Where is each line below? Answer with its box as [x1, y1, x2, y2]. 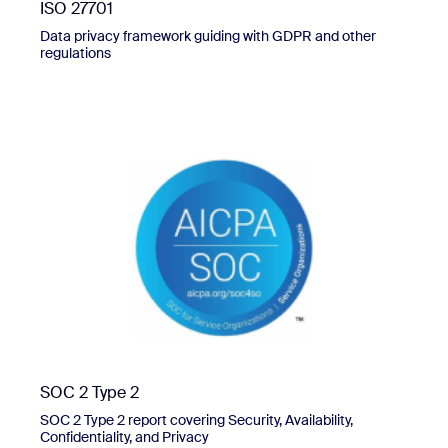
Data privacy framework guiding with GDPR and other [40, 27, 376, 46]
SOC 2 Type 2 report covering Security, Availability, [40, 411, 353, 430]
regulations [40, 44, 111, 63]
